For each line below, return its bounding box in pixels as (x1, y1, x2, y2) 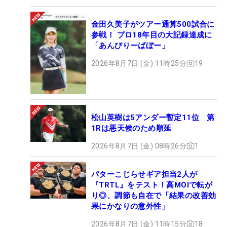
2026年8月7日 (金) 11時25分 (91, 59, 186, 67)
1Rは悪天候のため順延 (91, 123, 172, 133)
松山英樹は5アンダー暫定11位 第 (91, 112, 215, 122)
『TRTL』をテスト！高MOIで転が (91, 180, 213, 190)
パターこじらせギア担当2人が (91, 169, 198, 179)
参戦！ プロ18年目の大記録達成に (91, 30, 212, 40)
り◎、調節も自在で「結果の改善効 (91, 191, 216, 200)
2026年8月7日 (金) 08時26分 (91, 141, 186, 150)
